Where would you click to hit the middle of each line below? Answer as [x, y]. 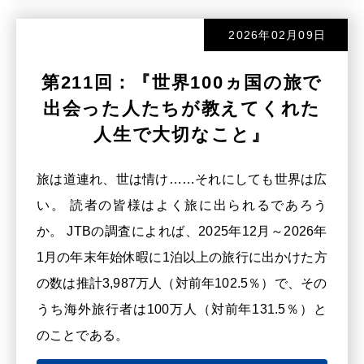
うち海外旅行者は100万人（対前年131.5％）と [182, 308]
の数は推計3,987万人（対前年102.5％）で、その [182, 282]
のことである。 [83, 334]
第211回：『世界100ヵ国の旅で [182, 82]
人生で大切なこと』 [182, 134]
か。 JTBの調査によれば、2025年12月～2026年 [182, 230]
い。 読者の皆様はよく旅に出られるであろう [182, 204]
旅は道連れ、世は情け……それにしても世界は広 [182, 178]
